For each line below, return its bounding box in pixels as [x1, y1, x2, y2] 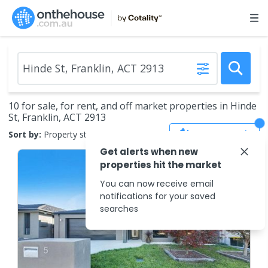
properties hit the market [100, 159, 221, 171]
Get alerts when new [100, 145, 198, 158]
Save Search [196, 128, 250, 140]
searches [100, 203, 138, 215]
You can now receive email [100, 178, 214, 190]
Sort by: [8, 128, 41, 140]
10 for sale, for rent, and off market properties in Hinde [8, 99, 257, 112]
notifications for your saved [100, 190, 215, 202]
